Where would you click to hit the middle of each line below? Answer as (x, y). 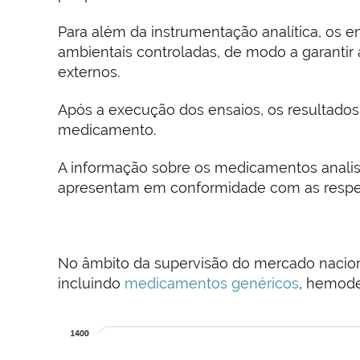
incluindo (91, 283)
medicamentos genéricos (212, 283)
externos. (89, 72)
